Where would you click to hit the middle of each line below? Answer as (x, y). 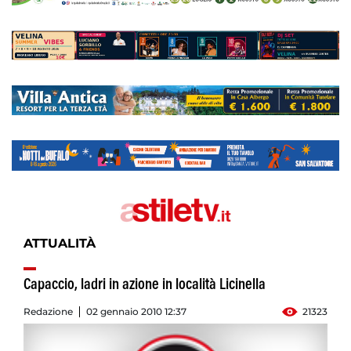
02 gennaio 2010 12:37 (136, 312)
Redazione (48, 312)
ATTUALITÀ (60, 244)
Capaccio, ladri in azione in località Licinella (145, 286)
